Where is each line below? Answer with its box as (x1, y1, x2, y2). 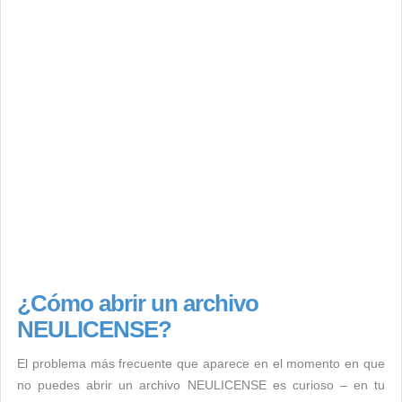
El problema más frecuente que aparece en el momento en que (17, 356, 385, 371)
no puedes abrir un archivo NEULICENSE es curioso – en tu (17, 378, 385, 392)
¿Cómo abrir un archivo (17, 290, 258, 317)
